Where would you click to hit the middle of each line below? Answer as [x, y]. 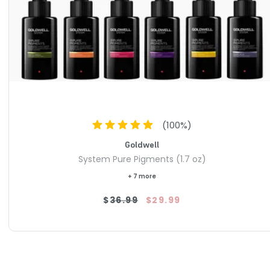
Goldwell [142, 145]
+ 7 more [142, 177]
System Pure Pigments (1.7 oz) [142, 159]
